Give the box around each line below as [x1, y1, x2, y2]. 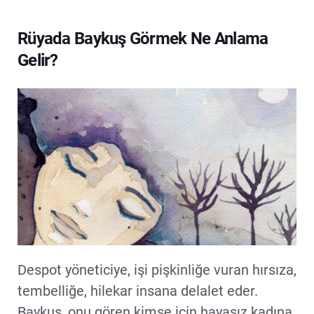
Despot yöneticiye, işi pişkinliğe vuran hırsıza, [18, 261, 296, 278]
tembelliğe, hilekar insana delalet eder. [18, 282, 258, 299]
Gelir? [18, 50, 58, 70]
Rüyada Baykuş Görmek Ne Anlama [18, 29, 268, 48]
